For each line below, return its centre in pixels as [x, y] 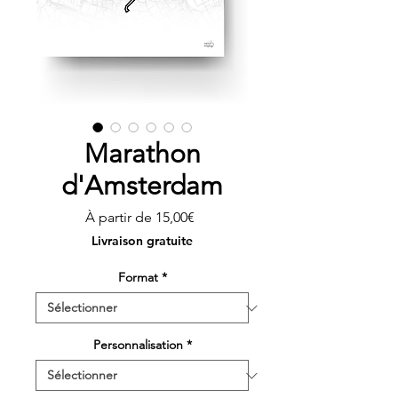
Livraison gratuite [142, 241]
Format [138, 278]
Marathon [142, 154]
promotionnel [238, 235]
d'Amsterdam [142, 186]
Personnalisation [138, 345]
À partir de [120, 218]
